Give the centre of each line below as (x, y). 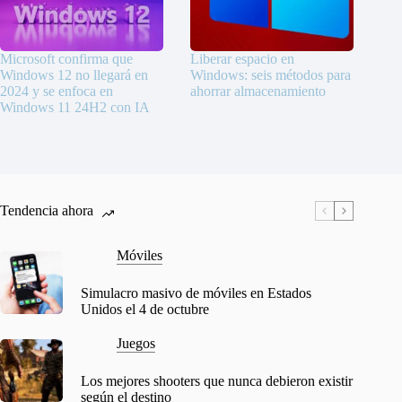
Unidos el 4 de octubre (145, 310)
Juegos (136, 344)
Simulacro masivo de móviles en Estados (196, 293)
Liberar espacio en (243, 59)
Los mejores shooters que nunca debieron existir (217, 381)
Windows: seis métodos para (271, 75)
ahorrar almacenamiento (258, 92)
